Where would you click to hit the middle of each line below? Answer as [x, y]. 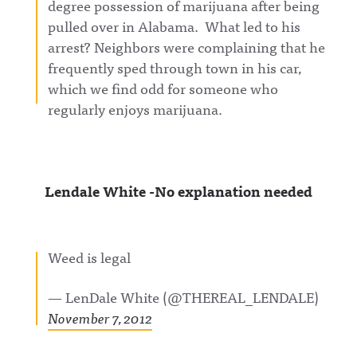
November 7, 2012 [100, 318]
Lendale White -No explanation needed [178, 191]
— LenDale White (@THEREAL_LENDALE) [183, 297]
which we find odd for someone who [163, 88]
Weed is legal [89, 257]
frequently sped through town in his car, [175, 67]
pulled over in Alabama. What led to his [174, 26]
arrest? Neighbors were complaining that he [186, 47]
